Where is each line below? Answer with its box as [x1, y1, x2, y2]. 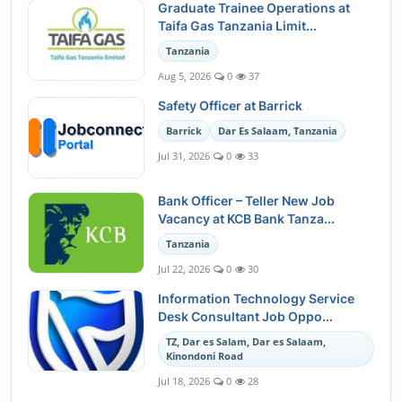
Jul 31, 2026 [158, 149, 210, 162]
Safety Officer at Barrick [158, 98, 302, 113]
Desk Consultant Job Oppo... [158, 309, 333, 324]
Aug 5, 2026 [158, 69, 211, 83]
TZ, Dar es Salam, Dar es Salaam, [166, 335, 326, 348]
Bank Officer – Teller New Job [158, 193, 335, 208]
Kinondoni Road [166, 349, 243, 363]
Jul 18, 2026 [158, 374, 210, 388]
